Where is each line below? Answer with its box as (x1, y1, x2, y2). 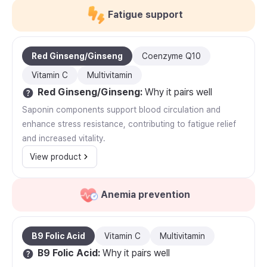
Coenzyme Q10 (142, 51, 201, 61)
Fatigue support (108, 9, 183, 20)
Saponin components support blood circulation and (22, 105, 221, 114)
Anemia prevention (101, 189, 190, 200)
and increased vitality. (22, 133, 105, 143)
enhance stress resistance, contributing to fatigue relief (22, 119, 236, 129)
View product (30, 152, 81, 162)
